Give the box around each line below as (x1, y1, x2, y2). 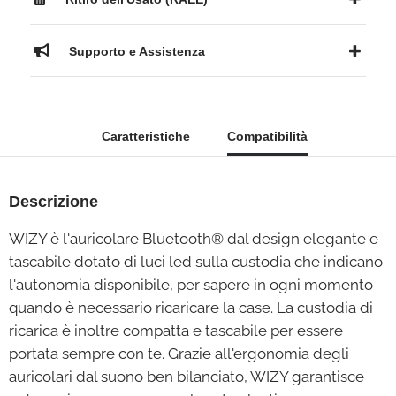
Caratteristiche (101, 129, 190, 143)
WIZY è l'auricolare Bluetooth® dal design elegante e (9, 230, 378, 247)
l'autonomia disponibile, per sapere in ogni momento (9, 276, 373, 293)
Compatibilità (226, 129, 308, 143)
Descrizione (9, 193, 98, 210)
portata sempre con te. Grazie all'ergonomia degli (9, 345, 349, 362)
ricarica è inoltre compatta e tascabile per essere (9, 322, 343, 339)
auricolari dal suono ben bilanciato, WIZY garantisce (9, 368, 364, 385)
